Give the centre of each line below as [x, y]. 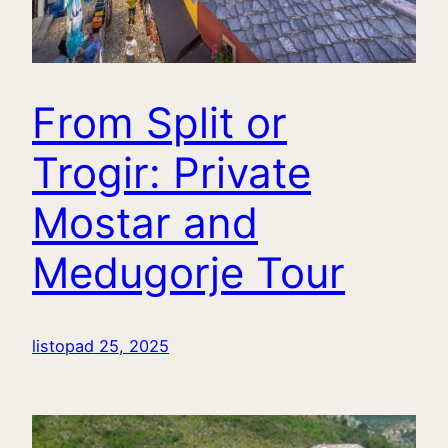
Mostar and [145, 223]
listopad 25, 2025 [100, 346]
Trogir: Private [171, 173]
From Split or [159, 123]
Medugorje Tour [188, 273]
